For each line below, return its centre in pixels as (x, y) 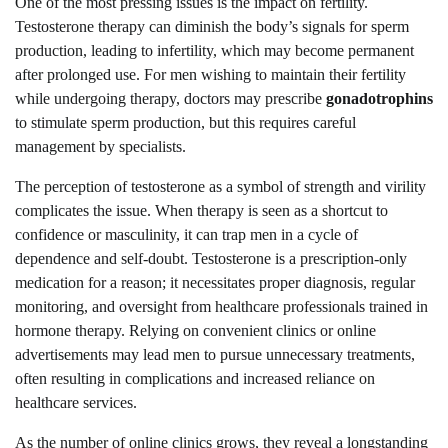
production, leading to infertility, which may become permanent (214, 51)
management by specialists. (100, 147)
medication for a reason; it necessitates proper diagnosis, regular (215, 283)
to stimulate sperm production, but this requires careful (185, 123)
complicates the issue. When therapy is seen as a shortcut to (201, 211)
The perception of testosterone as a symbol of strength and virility (220, 187)
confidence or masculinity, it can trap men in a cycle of (186, 235)
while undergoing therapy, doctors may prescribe (170, 99)
